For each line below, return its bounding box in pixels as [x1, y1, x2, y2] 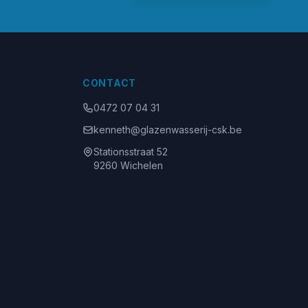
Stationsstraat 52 [93, 146, 168, 157]
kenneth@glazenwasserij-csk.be [93, 124, 242, 135]
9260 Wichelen [93, 159, 163, 171]
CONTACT [82, 77, 136, 89]
